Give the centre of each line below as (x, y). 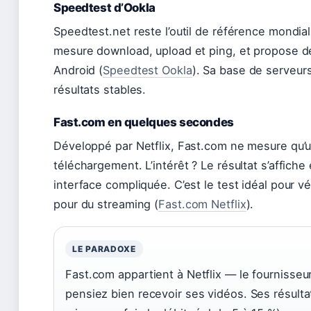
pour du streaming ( (106, 204)
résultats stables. (100, 90)
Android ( (78, 70)
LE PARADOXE (104, 249)
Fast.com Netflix (202, 204)
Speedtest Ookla (148, 70)
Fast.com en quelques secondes (144, 122)
